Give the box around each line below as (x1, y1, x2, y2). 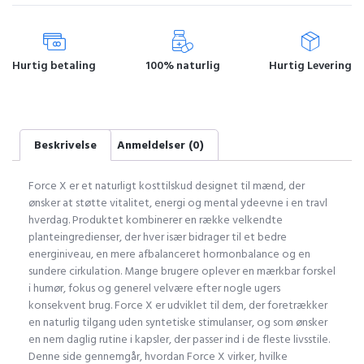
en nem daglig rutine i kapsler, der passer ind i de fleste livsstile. (28, 329, 330, 349)
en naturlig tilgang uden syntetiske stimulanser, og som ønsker (28, 312, 327, 331)
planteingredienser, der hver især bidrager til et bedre (28, 227, 287, 246)
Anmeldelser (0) (117, 135, 205, 154)
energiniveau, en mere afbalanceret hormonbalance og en (28, 244, 310, 263)
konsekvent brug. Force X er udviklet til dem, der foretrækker (28, 295, 327, 314)
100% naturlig (145, 56, 220, 76)
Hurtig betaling (12, 56, 96, 76)
